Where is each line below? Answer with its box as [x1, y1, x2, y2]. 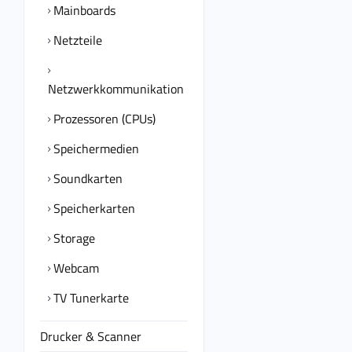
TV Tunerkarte [50, 288, 129, 307]
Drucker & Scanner [40, 327, 141, 346]
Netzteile [50, 31, 102, 49]
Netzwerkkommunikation [48, 79, 184, 98]
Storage [50, 229, 95, 247]
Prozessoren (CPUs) [50, 109, 156, 128]
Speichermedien [50, 139, 139, 158]
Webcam [50, 258, 99, 277]
